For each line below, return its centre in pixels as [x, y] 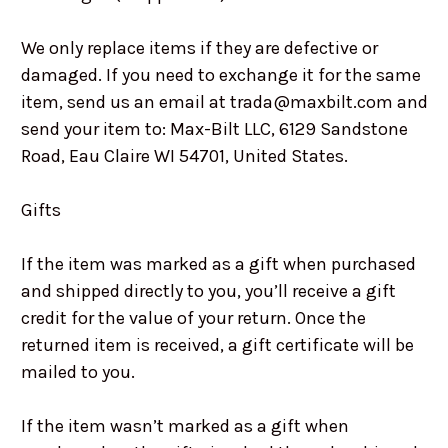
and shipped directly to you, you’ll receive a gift [208, 291]
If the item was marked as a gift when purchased [218, 264]
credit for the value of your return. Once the [193, 318]
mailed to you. [77, 372]
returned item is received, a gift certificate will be [217, 345]
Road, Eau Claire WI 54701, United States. [184, 156]
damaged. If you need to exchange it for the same [220, 75]
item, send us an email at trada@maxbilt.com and [224, 102]
